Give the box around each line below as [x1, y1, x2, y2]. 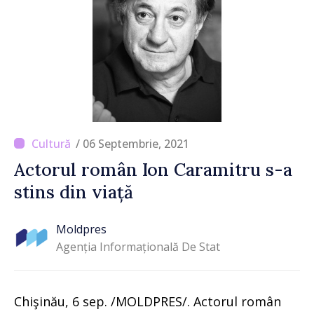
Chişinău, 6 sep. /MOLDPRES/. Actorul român [14, 292, 281, 310]
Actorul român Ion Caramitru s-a [14, 158, 292, 181]
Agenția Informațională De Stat [56, 239, 220, 255]
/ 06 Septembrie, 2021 [76, 135, 189, 151]
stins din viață [14, 180, 133, 203]
